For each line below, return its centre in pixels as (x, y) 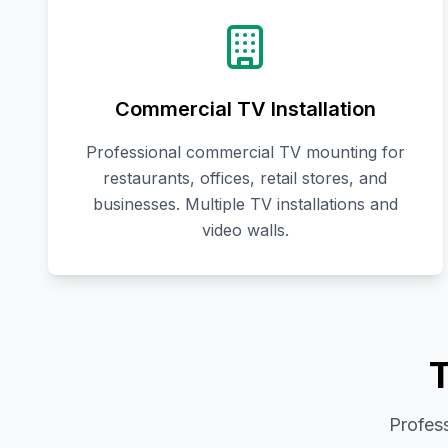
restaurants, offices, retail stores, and (245, 178)
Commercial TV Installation (245, 109)
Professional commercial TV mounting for (245, 152)
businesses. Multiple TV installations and (245, 204)
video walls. (245, 230)
